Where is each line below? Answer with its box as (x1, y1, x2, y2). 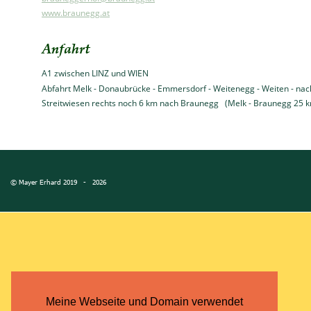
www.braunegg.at (42, 7, 110, 19)
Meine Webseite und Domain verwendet (46, 296, 243, 308)
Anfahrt (42, 38, 90, 58)
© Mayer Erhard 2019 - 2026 (10, 177, 106, 186)
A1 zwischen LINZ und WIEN (42, 67, 149, 80)
